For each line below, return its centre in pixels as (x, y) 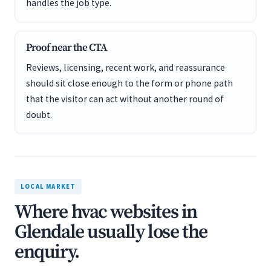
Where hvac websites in (106, 212)
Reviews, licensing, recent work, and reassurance (126, 67)
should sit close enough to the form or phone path (129, 83)
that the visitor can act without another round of (125, 99)
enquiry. (47, 252)
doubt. (39, 115)
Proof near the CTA (67, 48)
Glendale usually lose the (111, 232)
